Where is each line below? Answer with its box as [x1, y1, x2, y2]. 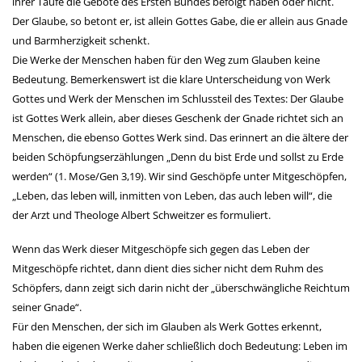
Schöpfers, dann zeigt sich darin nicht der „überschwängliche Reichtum [12, 280, 350, 295]
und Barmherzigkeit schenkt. [12, 33, 149, 48]
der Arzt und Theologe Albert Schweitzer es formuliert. [12, 208, 271, 222]
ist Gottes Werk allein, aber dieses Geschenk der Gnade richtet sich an [12, 111, 343, 125]
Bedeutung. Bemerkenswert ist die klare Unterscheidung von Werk [12, 72, 330, 86]
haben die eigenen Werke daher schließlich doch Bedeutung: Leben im [12, 339, 347, 353]
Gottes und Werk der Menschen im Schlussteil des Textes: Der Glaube [12, 91, 343, 106]
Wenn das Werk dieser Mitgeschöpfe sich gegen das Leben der [12, 242, 309, 256]
